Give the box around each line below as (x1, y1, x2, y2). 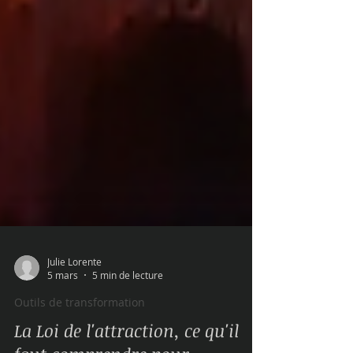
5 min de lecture (92, 312, 163, 325)
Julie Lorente (47, 298, 102, 311)
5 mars (47, 312, 78, 325)
